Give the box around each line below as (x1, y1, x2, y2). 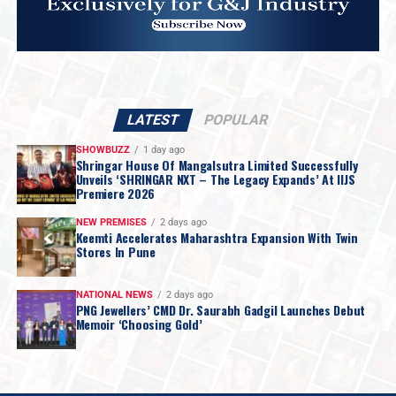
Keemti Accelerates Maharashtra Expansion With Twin (75, 228, 358, 247)
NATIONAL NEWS (75, 289, 153, 301)
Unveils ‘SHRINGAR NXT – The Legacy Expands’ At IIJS (75, 170, 355, 189)
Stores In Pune (75, 242, 156, 262)
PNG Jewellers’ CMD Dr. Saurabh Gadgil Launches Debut (75, 301, 366, 320)
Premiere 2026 (75, 184, 155, 203)
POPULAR (202, 111, 271, 129)
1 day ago (142, 144, 185, 156)
